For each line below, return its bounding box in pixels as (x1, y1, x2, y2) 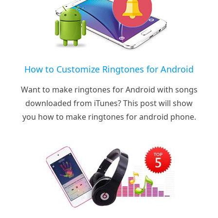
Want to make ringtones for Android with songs (20, 84, 198, 95)
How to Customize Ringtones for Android (24, 63, 194, 75)
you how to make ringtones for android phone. (22, 111, 196, 122)
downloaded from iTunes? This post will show (25, 97, 193, 109)
